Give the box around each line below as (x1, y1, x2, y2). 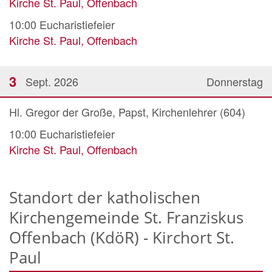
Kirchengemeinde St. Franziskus (9, 206, 243, 229)
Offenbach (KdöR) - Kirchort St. (9, 226, 234, 249)
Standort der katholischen (9, 186, 200, 209)
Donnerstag (206, 73, 263, 90)
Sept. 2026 (25, 73, 78, 90)
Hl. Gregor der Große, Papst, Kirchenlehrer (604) (9, 104, 245, 120)
